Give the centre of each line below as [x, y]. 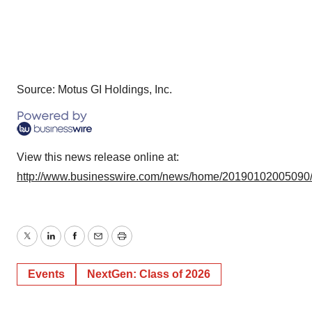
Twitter [42, 244]
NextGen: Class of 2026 [149, 274]
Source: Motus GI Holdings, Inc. [94, 89]
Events [46, 274]
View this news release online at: [98, 157]
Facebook [98, 244]
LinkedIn [71, 244]
